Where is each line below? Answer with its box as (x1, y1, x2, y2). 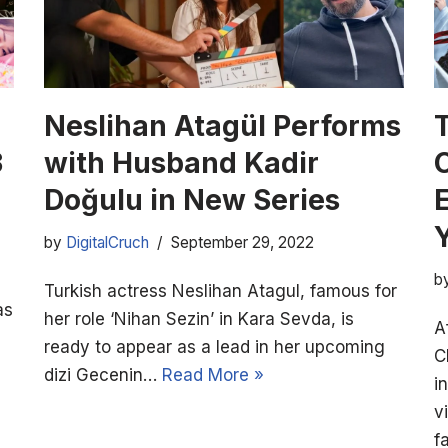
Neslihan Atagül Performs (44, 108, 401, 143)
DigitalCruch (66, 232, 149, 252)
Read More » (162, 364, 264, 385)
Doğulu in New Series (44, 182, 340, 217)
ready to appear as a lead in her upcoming (44, 336, 385, 357)
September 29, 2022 (171, 232, 314, 252)
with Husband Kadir (44, 145, 319, 180)
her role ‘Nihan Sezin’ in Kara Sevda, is (44, 308, 354, 329)
